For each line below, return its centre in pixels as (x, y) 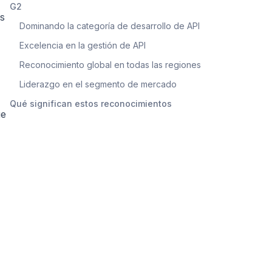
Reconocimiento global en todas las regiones (110, 64)
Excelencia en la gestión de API (83, 45)
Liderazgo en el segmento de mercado (98, 84)
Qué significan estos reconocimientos (91, 103)
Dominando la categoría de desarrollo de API (110, 25)
